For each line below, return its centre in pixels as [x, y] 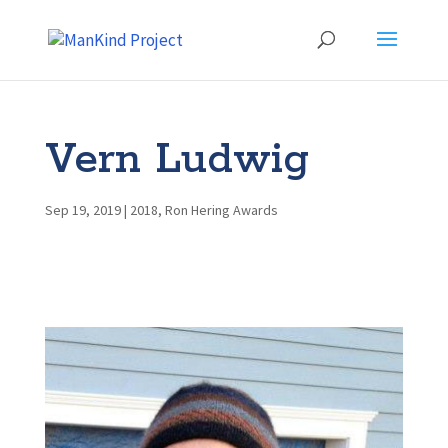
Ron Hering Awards [221, 210]
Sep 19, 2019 [82, 210]
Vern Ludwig [176, 160]
